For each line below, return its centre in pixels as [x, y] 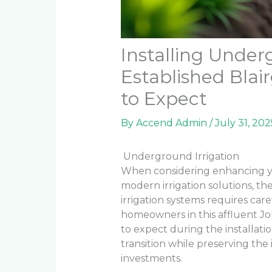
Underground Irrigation [180, 156]
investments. [151, 258]
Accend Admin [172, 123]
